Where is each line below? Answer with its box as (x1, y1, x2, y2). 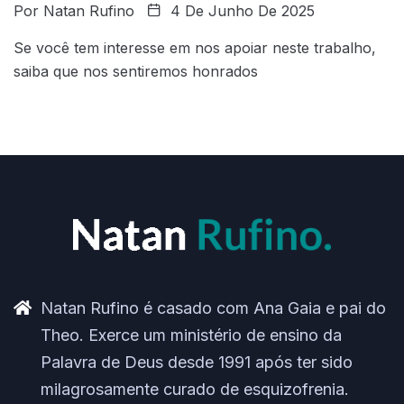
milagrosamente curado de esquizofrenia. (41, 380, 349, 399)
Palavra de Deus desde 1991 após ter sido (41, 353, 353, 372)
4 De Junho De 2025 (166, 2, 315, 21)
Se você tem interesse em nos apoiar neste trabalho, (14, 39, 376, 58)
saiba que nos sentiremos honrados (14, 62, 258, 81)
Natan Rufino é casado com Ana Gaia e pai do (41, 298, 386, 318)
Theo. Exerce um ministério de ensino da (41, 326, 342, 345)
